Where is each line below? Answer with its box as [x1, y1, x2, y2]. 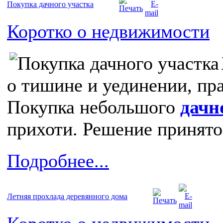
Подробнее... [7, 150, 109, 172]
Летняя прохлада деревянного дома [7, 192, 127, 201]
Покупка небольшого [7, 97, 180, 118]
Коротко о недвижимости [7, 21, 210, 42]
